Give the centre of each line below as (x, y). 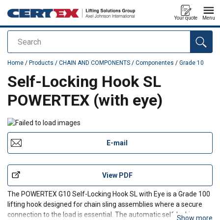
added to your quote (39, 54)
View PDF (117, 175)
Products (41, 63)
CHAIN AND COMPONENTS (95, 63)
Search (21, 42)
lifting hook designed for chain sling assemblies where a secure (105, 204)
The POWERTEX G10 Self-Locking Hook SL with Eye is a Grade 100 (109, 194)
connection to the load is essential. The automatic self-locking (103, 214)
